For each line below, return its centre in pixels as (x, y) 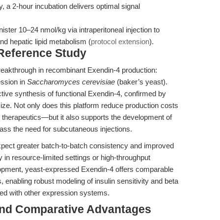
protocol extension (120, 41)
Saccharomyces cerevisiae (71, 82)
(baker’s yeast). (141, 82)
